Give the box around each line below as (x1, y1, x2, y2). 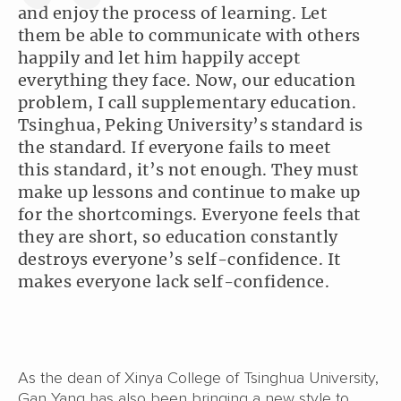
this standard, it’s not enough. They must (18, 158, 359, 180)
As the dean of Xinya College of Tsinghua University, (18, 367, 379, 388)
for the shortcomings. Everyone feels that (18, 203, 361, 225)
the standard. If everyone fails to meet (18, 136, 331, 158)
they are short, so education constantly (18, 226, 338, 247)
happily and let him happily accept (18, 47, 301, 68)
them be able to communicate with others (18, 24, 361, 46)
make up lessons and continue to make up (18, 181, 361, 202)
